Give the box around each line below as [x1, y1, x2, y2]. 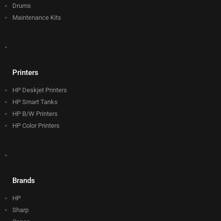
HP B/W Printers [12, 110, 58, 117]
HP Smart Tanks [12, 98, 58, 106]
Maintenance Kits [12, 13, 61, 21]
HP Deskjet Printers [12, 86, 67, 94]
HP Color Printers [12, 121, 60, 129]
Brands [12, 176, 35, 185]
